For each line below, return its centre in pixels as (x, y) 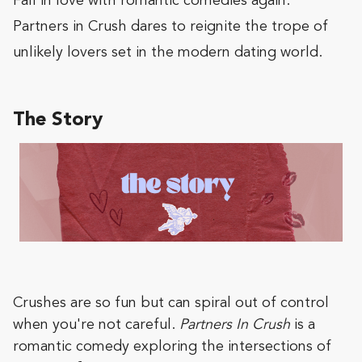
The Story (58, 120)
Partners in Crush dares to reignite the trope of (170, 27)
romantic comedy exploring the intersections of (172, 347)
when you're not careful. (96, 325)
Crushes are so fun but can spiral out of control (171, 303)
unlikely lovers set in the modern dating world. (168, 53)
